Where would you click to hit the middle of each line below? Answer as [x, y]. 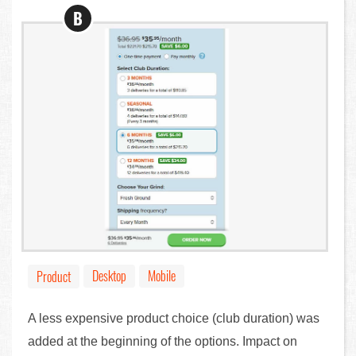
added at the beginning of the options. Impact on [163, 341]
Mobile [162, 275]
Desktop [109, 275]
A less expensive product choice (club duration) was [174, 318]
